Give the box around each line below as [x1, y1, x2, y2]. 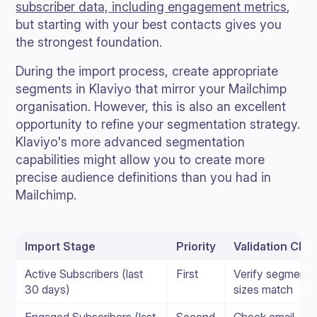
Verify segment [234, 267, 311, 281]
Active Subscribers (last [25, 267, 144, 281]
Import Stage [25, 239, 96, 253]
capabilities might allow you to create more [16, 152, 265, 167]
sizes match [234, 282, 294, 296]
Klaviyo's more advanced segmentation [16, 134, 246, 149]
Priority [176, 239, 217, 253]
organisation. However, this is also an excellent [16, 99, 287, 114]
